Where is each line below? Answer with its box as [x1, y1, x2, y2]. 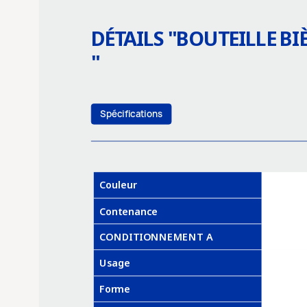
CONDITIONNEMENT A [99, 230, 213, 243]
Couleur [99, 177, 137, 191]
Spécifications [100, 108, 162, 120]
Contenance [99, 204, 158, 218]
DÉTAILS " [90, 25, 177, 52]
